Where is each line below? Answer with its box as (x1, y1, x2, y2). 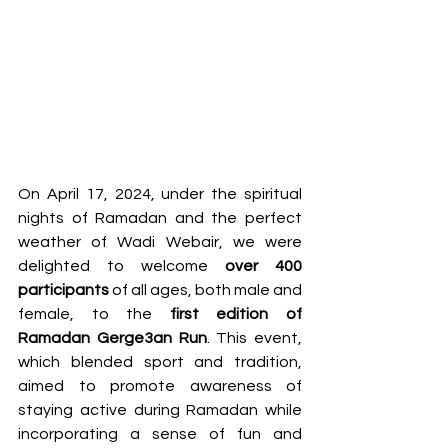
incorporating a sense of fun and (18, 426, 302, 442)
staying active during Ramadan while (18, 402, 302, 418)
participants (18, 282, 109, 298)
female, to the (18, 306, 170, 322)
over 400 (225, 258, 302, 274)
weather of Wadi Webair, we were (18, 234, 302, 250)
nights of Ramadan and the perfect (18, 210, 302, 226)
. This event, (206, 330, 302, 346)
